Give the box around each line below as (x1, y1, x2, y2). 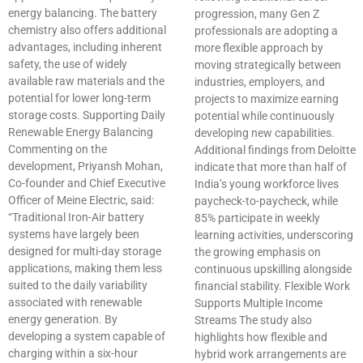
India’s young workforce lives (194, 177, 339, 191)
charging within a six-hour (8, 347, 138, 361)
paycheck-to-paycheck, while (194, 194, 338, 208)
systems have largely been (8, 228, 139, 241)
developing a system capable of (8, 330, 165, 344)
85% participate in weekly (194, 211, 320, 225)
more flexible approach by (194, 41, 323, 55)
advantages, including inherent (8, 41, 162, 54)
